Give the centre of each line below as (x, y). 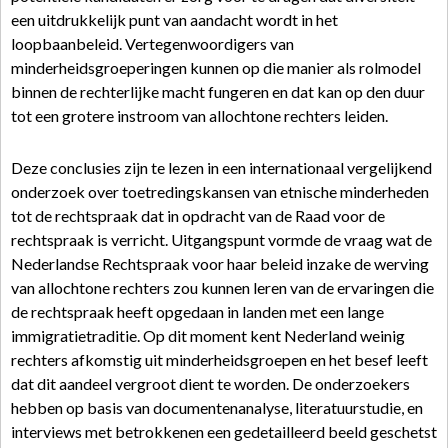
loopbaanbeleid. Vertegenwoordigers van (152, 43)
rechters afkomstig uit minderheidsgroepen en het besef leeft (219, 359)
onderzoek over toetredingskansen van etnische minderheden (220, 191)
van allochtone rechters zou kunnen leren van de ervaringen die (222, 287)
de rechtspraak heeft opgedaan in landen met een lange (197, 311)
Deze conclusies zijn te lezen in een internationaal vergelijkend (221, 167)
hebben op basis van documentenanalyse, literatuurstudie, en (217, 407)
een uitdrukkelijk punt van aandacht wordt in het (174, 19)
